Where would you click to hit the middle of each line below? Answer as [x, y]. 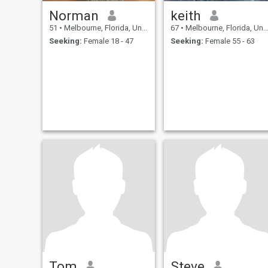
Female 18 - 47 [107, 41]
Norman [74, 15]
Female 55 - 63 [229, 41]
